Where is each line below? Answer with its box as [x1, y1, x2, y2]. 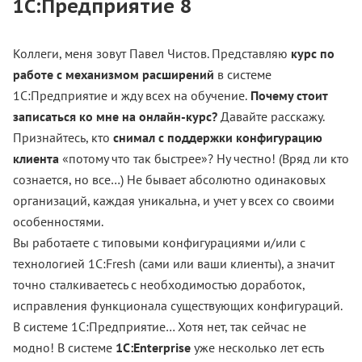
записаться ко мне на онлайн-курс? [13, 108, 217, 124]
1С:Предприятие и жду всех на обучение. [13, 87, 247, 103]
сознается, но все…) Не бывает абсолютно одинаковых [13, 171, 326, 187]
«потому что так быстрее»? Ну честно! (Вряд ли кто [62, 150, 349, 166]
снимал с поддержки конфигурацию [113, 129, 322, 145]
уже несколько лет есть [191, 339, 323, 356]
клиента [13, 150, 62, 166]
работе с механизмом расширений [13, 66, 214, 82]
